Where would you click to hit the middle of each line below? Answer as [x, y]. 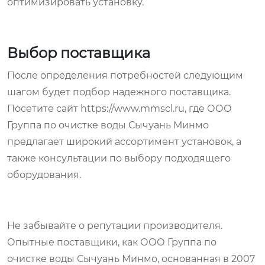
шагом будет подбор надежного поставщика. [119, 92]
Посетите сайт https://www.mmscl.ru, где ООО [119, 108]
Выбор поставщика [79, 53]
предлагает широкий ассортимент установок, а [124, 141]
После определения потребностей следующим [125, 75]
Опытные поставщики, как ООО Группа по [112, 242]
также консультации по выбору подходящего [119, 158]
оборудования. [44, 174]
